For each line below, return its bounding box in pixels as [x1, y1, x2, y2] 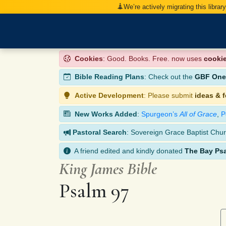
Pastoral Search [73, 128, 127, 137]
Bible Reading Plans [75, 73, 144, 81]
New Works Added [75, 109, 137, 118]
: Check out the [144, 73, 195, 81]
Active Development [75, 91, 144, 99]
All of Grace [180, 109, 217, 118]
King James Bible [59, 158, 157, 179]
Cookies [75, 54, 103, 63]
